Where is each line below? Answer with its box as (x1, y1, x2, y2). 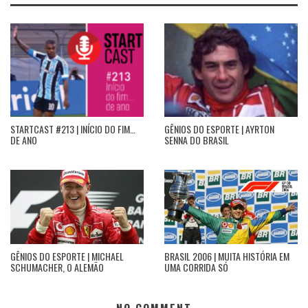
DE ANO (10, 133, 37, 148)
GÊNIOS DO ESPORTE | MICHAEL (10, 248, 124, 263)
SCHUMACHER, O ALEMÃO (10, 259, 104, 274)
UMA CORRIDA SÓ (164, 259, 228, 274)
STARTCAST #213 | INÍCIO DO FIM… (10, 122, 135, 137)
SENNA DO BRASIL (164, 133, 229, 148)
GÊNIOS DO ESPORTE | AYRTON (164, 122, 274, 137)
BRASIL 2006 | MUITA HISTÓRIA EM (164, 248, 289, 263)
